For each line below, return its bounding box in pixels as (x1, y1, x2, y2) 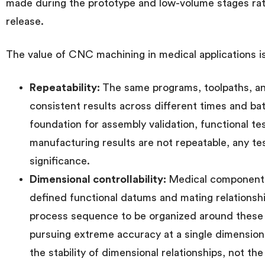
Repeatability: (30, 82, 102, 93)
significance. (30, 155, 90, 166)
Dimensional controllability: (30, 173, 169, 185)
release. (6, 15, 44, 27)
